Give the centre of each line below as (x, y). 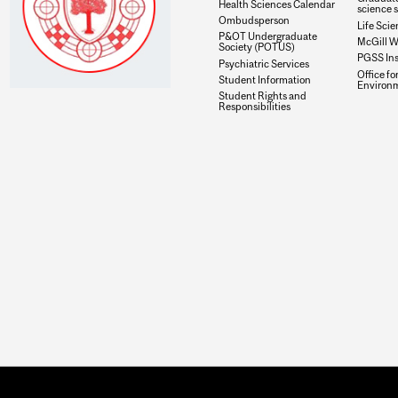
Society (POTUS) (256, 47)
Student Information (264, 79)
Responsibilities (254, 107)
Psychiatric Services (263, 63)
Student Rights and (262, 96)
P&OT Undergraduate (267, 36)
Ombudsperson (254, 20)
